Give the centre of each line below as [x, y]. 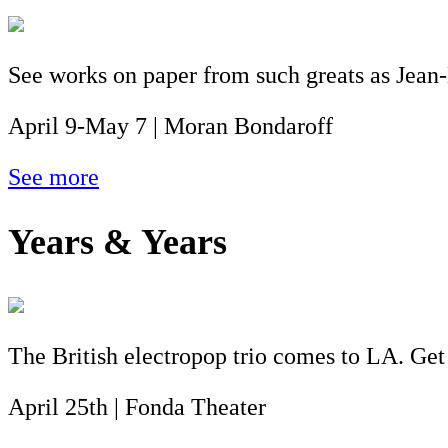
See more [53, 176]
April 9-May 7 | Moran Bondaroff [170, 125]
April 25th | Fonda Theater [137, 407]
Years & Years [117, 241]
